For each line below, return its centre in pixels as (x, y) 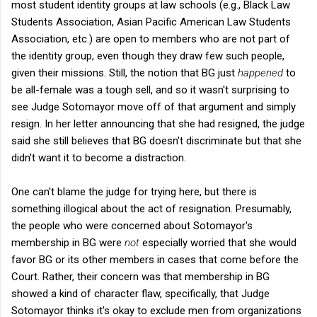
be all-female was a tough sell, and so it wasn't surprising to (150, 90)
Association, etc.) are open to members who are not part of (151, 39)
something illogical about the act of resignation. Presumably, (151, 208)
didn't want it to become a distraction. (99, 157)
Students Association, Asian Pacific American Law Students (151, 22)
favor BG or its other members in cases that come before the (155, 259)
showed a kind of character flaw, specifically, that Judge (140, 293)
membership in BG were (68, 242)
